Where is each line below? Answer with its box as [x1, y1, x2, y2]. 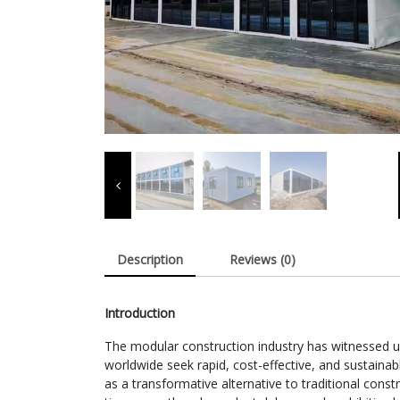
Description [117, 250, 183, 268]
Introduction [104, 304, 175, 321]
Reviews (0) [229, 250, 296, 268]
